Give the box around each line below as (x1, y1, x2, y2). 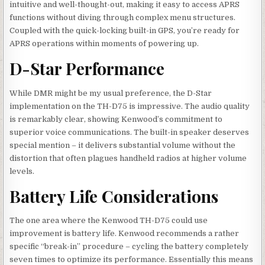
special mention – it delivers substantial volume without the (9, 140, 236, 150)
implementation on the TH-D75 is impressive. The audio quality (9, 101, 250, 111)
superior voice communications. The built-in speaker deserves (9, 127, 250, 137)
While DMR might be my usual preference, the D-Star (9, 88, 212, 98)
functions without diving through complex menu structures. (9, 13, 236, 22)
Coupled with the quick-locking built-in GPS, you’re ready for (9, 26, 240, 35)
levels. (9, 166, 35, 176)
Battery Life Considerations (9, 185, 219, 207)
